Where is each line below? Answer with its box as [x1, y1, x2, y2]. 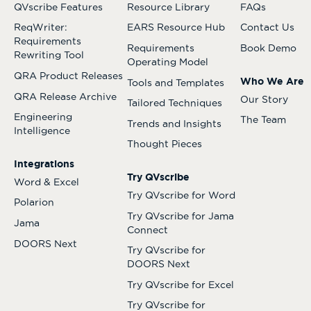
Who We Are [240, 75, 304, 87]
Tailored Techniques [127, 98, 222, 108]
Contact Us [240, 22, 294, 33]
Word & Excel [14, 176, 79, 187]
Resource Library [127, 1, 210, 12]
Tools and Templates [127, 77, 224, 87]
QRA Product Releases [14, 71, 123, 81]
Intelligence [14, 126, 70, 136]
